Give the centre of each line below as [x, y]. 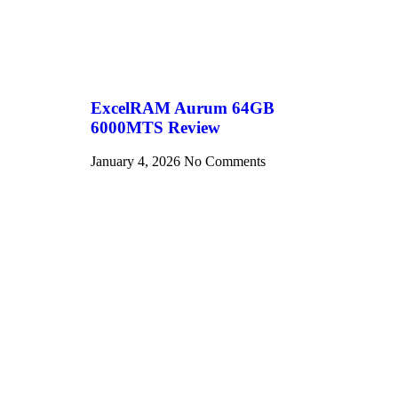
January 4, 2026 [137, 162]
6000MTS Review [155, 127]
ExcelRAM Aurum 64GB [183, 107]
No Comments [225, 162]
